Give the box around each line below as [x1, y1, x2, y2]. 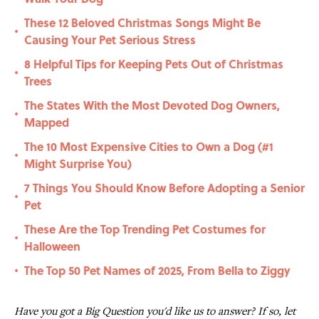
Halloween [24, 238, 80, 255]
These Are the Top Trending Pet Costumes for [24, 221, 266, 238]
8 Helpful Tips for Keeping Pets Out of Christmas [24, 56, 283, 73]
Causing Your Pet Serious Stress [24, 31, 196, 48]
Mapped [24, 114, 69, 131]
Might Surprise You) [24, 155, 132, 172]
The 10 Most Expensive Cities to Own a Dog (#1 [24, 138, 273, 155]
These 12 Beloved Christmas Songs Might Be [24, 14, 261, 31]
